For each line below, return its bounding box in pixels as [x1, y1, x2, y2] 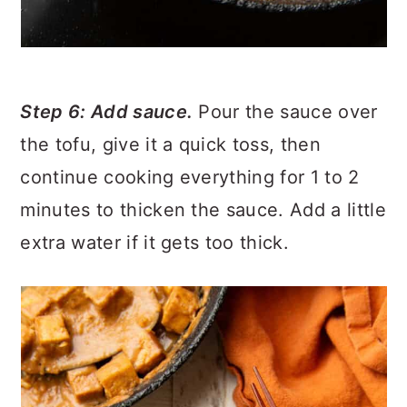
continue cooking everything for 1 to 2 [20, 166, 360, 188]
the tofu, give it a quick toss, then [20, 134, 321, 155]
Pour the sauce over [193, 101, 378, 123]
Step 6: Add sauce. [20, 101, 194, 123]
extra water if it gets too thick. [20, 232, 289, 253]
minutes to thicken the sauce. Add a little [20, 199, 386, 221]
